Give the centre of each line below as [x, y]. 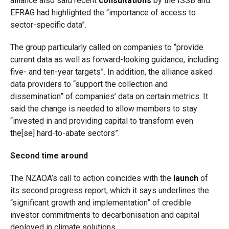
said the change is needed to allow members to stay [104, 109]
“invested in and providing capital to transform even [101, 121]
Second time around [49, 156]
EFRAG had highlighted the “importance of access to [103, 13]
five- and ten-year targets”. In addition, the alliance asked [111, 72]
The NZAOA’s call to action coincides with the [91, 178]
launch [186, 178]
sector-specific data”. [49, 25]
